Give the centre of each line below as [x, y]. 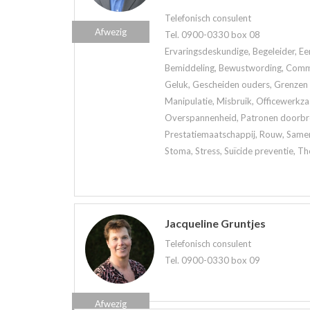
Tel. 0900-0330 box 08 [212, 34]
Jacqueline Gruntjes [215, 223]
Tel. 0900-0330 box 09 [212, 260]
